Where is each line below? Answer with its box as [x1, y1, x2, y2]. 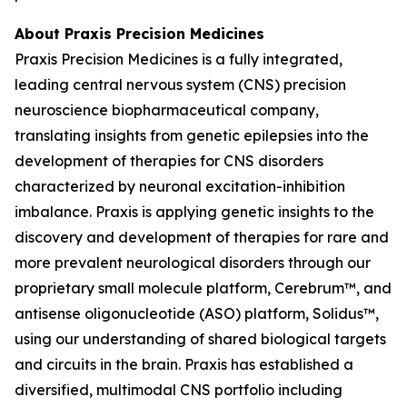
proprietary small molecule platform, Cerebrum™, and [15, 279, 392, 297]
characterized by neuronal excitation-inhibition [15, 177, 345, 195]
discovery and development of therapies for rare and [15, 228, 389, 246]
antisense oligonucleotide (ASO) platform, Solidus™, [15, 304, 379, 323]
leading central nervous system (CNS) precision [15, 75, 346, 94]
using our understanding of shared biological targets [15, 330, 386, 348]
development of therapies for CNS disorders [15, 152, 323, 170]
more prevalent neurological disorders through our [15, 253, 371, 272]
